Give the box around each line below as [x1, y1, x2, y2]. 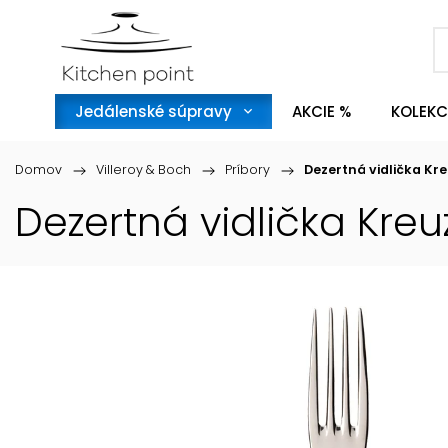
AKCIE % [292, 101, 351, 122]
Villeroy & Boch [96, 161, 191, 178]
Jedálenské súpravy [75, 101, 232, 122]
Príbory [225, 161, 270, 178]
